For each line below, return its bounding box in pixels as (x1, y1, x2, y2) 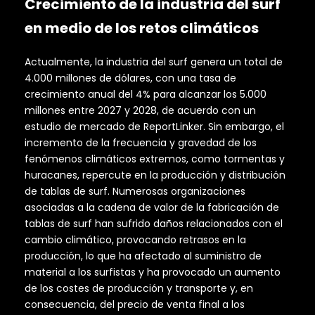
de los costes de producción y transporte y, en (25, 281, 253, 295)
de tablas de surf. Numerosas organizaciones (25, 184, 245, 198)
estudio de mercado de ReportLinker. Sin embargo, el (25, 119, 284, 134)
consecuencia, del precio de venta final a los (25, 297, 245, 311)
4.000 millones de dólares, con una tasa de (25, 70, 236, 85)
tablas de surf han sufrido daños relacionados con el (25, 216, 283, 231)
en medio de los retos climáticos (25, 18, 259, 38)
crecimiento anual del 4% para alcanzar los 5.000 (25, 86, 266, 101)
